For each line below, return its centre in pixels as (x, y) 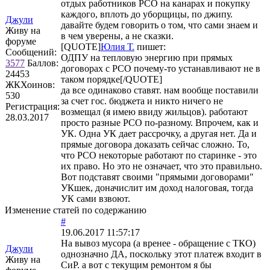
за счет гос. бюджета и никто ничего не (142, 101)
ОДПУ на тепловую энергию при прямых (147, 57)
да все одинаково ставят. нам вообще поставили (160, 90)
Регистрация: (33, 106)
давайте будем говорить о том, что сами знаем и (159, 25)
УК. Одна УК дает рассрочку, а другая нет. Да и (159, 133)
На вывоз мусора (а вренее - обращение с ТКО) (158, 243)
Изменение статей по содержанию (76, 210)
